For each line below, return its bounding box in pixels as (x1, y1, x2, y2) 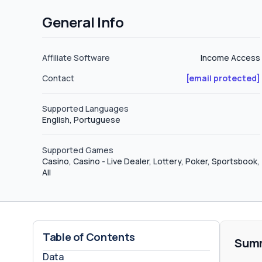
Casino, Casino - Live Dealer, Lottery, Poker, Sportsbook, (42, 156, 260, 167)
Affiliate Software (42, 52, 110, 63)
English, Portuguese (42, 114, 120, 125)
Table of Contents (43, 230, 135, 244)
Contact (42, 73, 74, 84)
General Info (42, 12, 124, 32)
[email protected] (185, 73, 260, 84)
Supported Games (42, 144, 113, 156)
